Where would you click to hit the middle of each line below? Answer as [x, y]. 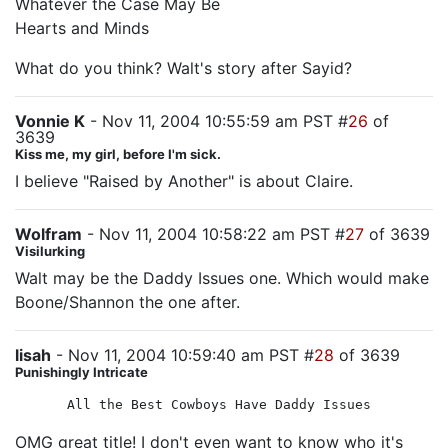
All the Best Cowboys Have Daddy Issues [219, 404]
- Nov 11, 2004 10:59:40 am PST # [182, 355]
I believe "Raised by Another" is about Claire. [184, 181]
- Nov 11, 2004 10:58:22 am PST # [213, 234]
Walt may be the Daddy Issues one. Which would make [222, 278]
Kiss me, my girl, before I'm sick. [118, 154]
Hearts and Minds [82, 28]
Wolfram [48, 234]
